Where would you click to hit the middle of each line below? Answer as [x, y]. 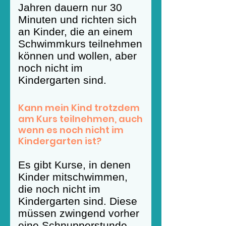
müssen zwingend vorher [79, 213]
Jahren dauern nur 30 [70, 7]
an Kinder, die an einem [75, 32]
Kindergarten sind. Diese [78, 201]
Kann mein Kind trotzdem [79, 108]
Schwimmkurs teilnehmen [80, 44]
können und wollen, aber [77, 56]
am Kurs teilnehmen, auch [80, 119]
